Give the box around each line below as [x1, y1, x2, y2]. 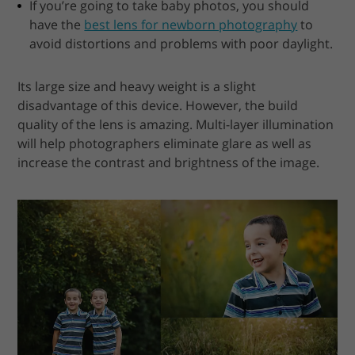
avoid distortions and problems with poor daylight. [29, 35, 334, 53]
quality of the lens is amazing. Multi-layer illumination [17, 116, 334, 134]
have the [29, 16, 85, 34]
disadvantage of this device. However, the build [17, 97, 299, 115]
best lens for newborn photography [84, 16, 298, 34]
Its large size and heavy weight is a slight [17, 78, 257, 96]
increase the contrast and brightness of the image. [17, 154, 320, 172]
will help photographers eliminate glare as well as [17, 135, 312, 153]
